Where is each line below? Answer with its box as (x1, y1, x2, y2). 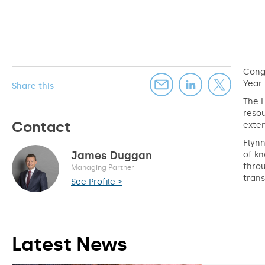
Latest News (12, 233, 127, 256)
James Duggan (71, 148, 152, 162)
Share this (12, 81, 54, 91)
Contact (12, 118, 71, 135)
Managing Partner (71, 163, 134, 172)
